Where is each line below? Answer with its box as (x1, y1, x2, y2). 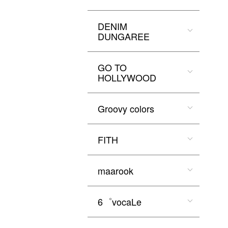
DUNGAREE (98, 30, 150, 43)
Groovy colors (98, 102, 154, 115)
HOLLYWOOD (98, 71, 156, 84)
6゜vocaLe (98, 195, 141, 208)
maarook (98, 164, 133, 177)
